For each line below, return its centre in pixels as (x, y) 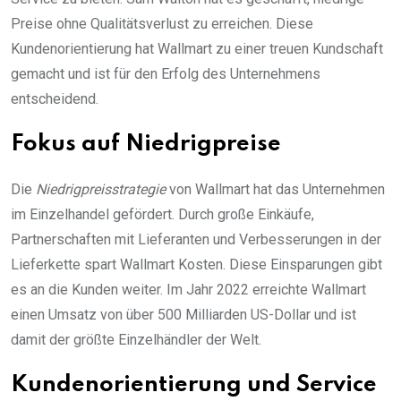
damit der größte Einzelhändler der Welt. (136, 340)
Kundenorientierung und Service (194, 386)
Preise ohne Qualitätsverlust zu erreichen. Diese (162, 24)
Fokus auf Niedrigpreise (146, 145)
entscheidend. (55, 99)
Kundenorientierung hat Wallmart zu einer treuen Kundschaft (197, 49)
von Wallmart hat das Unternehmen (275, 190)
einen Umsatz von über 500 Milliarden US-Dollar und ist (183, 315)
